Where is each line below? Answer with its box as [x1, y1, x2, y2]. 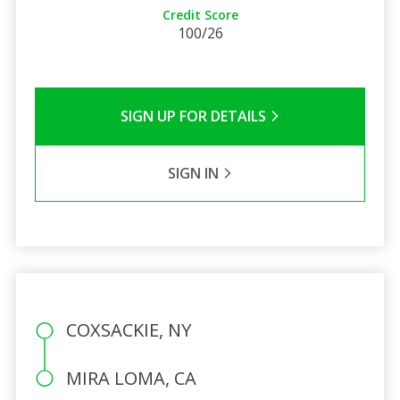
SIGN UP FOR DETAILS [120, 105, 270, 126]
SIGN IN [167, 162, 222, 183]
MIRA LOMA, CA [65, 365, 196, 390]
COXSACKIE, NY [65, 317, 191, 342]
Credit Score [162, 5, 238, 23]
